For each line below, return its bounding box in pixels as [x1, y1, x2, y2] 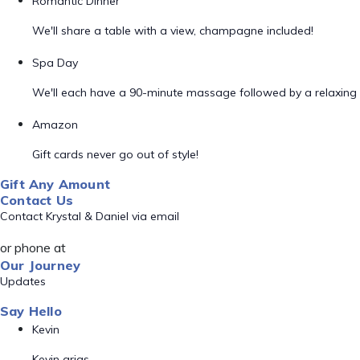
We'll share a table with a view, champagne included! [32, 23, 313, 38]
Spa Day [32, 55, 78, 70]
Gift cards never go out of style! [32, 147, 198, 162]
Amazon [32, 117, 78, 132]
